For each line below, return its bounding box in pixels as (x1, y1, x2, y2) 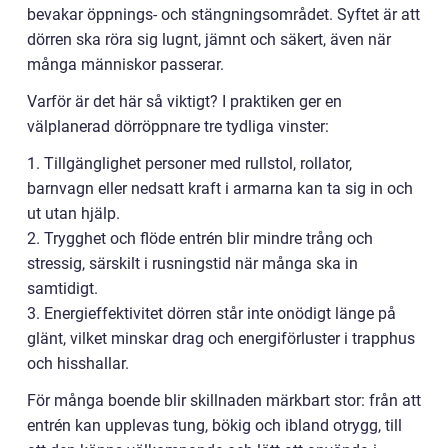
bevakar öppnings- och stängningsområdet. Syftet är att (27, 5, 420, 24)
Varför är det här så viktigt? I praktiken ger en (27, 92, 342, 111)
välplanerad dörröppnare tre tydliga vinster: (27, 117, 329, 136)
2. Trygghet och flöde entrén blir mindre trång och (27, 229, 373, 248)
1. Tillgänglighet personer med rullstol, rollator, (27, 154, 352, 173)
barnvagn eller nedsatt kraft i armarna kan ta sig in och (27, 179, 413, 198)
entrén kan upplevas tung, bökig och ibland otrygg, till (27, 416, 402, 435)
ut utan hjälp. (27, 204, 120, 223)
